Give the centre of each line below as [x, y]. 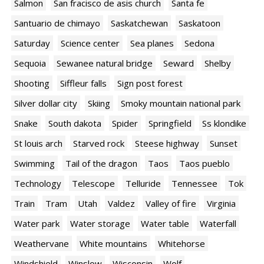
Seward [179, 63]
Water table [165, 224]
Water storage [100, 224]
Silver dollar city [46, 103]
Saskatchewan [139, 23]
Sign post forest [150, 83]
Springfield [170, 123]
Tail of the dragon [101, 164]
